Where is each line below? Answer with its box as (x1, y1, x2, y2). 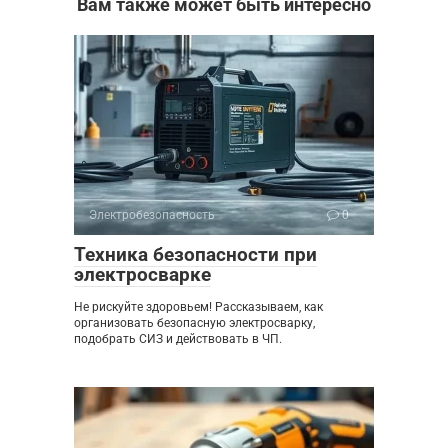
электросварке (74, 263, 211, 287)
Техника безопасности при (74, 243, 317, 267)
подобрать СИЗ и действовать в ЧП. (74, 332, 282, 347)
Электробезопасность (89, 208, 215, 223)
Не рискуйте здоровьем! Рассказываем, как (74, 300, 323, 315)
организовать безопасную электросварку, (74, 316, 315, 331)
